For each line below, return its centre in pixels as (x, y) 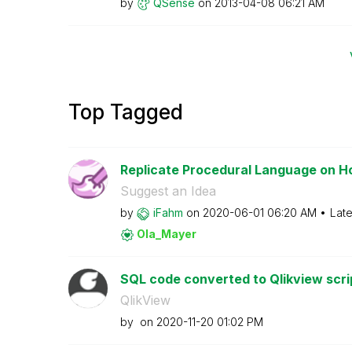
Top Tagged (126, 112)
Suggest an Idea (168, 191)
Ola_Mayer (166, 234)
